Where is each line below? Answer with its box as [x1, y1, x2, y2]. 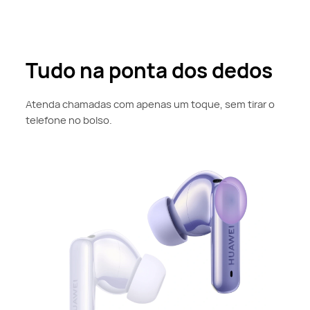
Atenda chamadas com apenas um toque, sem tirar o [26, 96, 275, 111]
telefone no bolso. [26, 112, 113, 127]
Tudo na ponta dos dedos [26, 56, 273, 85]
